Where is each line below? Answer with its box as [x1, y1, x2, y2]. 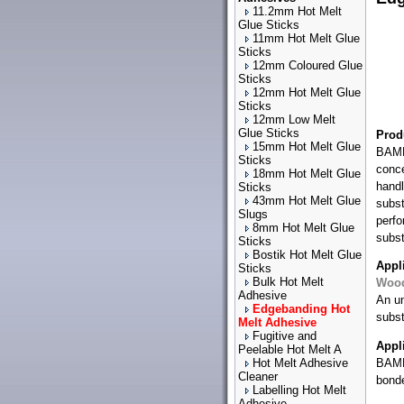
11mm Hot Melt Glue [252, 32, 360, 45]
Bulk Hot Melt [252, 275, 324, 289]
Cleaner [238, 370, 278, 383]
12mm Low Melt [252, 113, 335, 126]
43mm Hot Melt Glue [252, 194, 361, 207]
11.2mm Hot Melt [252, 5, 342, 18]
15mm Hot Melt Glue [252, 140, 361, 153]
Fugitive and [252, 329, 317, 343]
